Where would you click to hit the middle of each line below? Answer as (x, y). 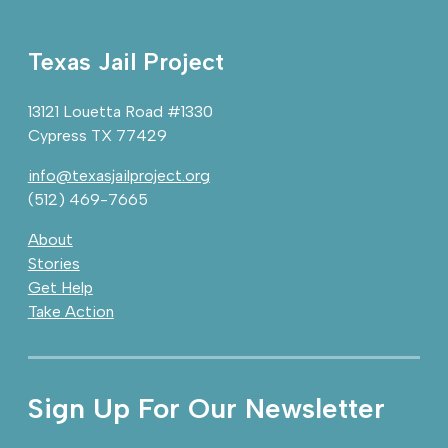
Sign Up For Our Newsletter (206, 408)
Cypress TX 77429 (97, 135)
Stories (53, 263)
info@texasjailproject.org (118, 175)
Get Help (60, 287)
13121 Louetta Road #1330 (120, 111)
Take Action (70, 311)
